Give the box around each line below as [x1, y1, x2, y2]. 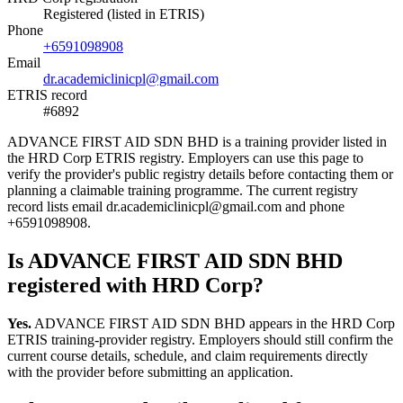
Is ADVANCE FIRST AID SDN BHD [7, 248, 343, 273]
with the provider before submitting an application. [7, 363, 293, 380]
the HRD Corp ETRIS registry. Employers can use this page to [7, 149, 363, 166]
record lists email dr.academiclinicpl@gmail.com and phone [7, 198, 345, 214]
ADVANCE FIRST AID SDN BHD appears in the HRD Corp [31, 315, 395, 331]
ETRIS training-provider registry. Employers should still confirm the [7, 331, 393, 347]
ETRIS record [7, 86, 87, 103]
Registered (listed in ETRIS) [43, 5, 204, 22]
